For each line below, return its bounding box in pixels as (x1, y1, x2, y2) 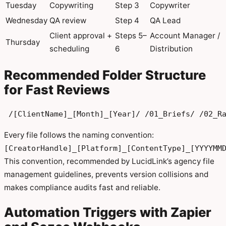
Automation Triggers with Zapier (4, 204, 211, 220)
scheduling (49, 44, 89, 54)
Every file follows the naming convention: (4, 130, 154, 140)
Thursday (6, 37, 40, 47)
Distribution (150, 44, 193, 54)
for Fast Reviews (4, 82, 110, 98)
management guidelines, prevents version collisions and (4, 169, 208, 179)
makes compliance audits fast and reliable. (4, 182, 160, 192)
